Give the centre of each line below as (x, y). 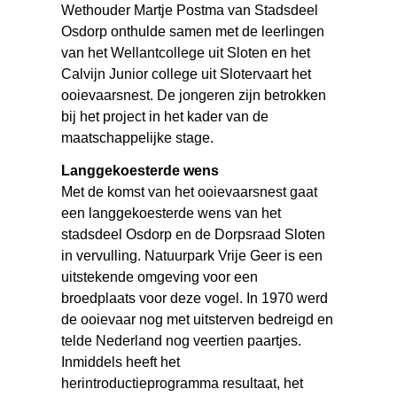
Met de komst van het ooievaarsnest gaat (190, 192)
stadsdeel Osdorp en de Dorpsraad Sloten (194, 235)
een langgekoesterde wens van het (171, 214)
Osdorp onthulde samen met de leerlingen (193, 32)
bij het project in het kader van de (165, 117)
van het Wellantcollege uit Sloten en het (186, 53)
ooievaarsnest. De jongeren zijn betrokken (194, 96)
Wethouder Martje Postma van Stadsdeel (190, 11)
